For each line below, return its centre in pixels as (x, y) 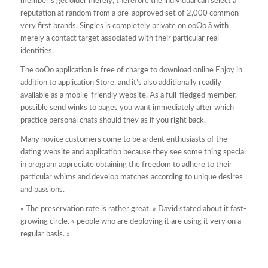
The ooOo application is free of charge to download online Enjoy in (131, 70)
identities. (37, 51)
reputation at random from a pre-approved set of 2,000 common (129, 13)
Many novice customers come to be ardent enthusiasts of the (124, 139)
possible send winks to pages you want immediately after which (127, 108)
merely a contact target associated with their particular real (119, 38)
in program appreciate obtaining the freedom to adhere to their (126, 165)
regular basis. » (45, 234)
